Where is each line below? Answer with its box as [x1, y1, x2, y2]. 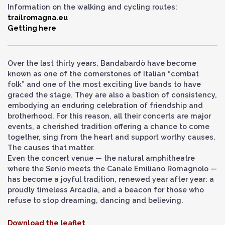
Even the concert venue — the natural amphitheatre [8, 154, 195, 162]
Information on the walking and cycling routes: [8, 3, 177, 11]
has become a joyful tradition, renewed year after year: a [8, 175, 214, 183]
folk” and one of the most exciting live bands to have [8, 80, 201, 88]
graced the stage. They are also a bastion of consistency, [8, 90, 217, 99]
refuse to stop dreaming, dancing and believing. [8, 196, 183, 204]
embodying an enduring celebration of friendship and [8, 101, 203, 109]
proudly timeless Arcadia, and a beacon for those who [8, 185, 204, 194]
